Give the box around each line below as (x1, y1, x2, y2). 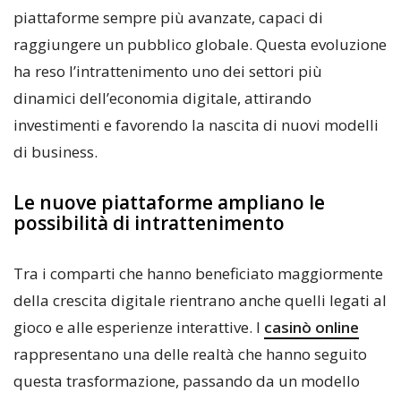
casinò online (264, 317, 359, 338)
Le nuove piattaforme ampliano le (13, 190, 325, 216)
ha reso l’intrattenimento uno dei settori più (13, 61, 322, 82)
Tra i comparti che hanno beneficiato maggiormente (13, 263, 383, 285)
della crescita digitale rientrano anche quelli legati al (13, 290, 387, 311)
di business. (13, 141, 98, 163)
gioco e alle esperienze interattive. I (13, 317, 264, 338)
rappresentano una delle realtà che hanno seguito (13, 344, 367, 365)
